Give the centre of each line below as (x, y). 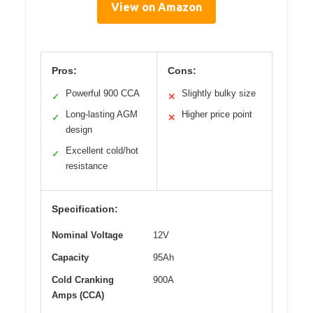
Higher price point (217, 114)
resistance (87, 166)
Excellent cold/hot (102, 150)
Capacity (70, 257)
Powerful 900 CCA (103, 93)
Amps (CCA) (78, 295)
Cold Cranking (83, 279)
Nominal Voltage (87, 235)
